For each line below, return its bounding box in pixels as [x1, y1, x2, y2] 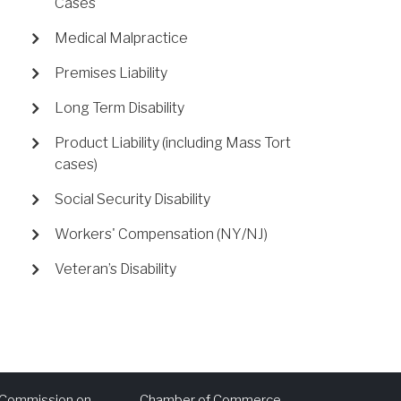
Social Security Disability [55, 191, 210, 209]
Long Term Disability [55, 99, 184, 117]
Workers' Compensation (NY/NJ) [55, 226, 268, 243]
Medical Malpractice [55, 30, 188, 47]
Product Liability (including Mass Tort [55, 134, 291, 152]
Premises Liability [55, 64, 167, 82]
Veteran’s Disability [55, 260, 176, 278]
